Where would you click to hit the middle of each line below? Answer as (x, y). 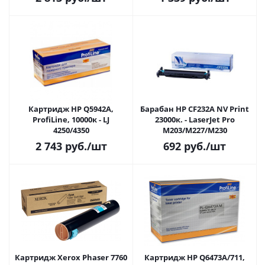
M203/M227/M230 (195, 130)
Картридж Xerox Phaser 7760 (71, 257)
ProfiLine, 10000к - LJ (71, 119)
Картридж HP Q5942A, (71, 109)
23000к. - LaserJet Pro (195, 119)
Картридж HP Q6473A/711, (195, 257)
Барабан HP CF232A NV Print (195, 109)
